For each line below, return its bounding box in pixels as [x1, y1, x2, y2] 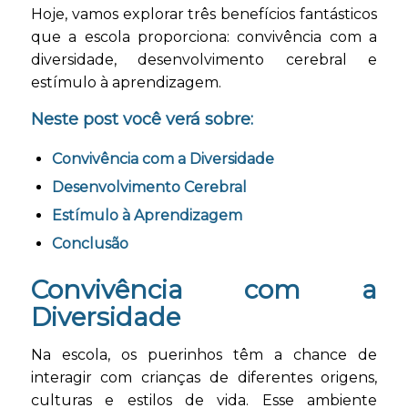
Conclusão [51, 235, 128, 253]
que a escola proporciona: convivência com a [30, 28, 378, 46]
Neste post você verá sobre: [30, 108, 253, 129]
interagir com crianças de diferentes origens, [30, 368, 378, 386]
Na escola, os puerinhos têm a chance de [30, 345, 378, 363]
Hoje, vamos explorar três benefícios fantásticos [30, 5, 378, 24]
